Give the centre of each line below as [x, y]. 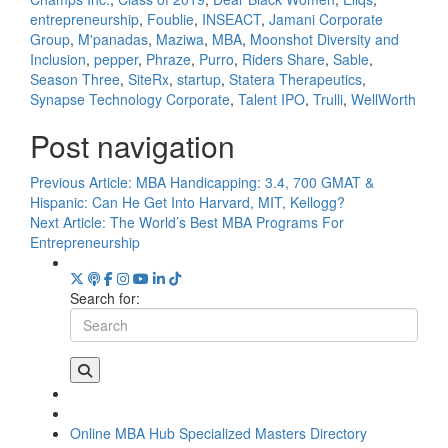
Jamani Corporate [326, 19]
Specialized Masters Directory [273, 433]
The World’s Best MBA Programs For [227, 222]
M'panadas [113, 39]
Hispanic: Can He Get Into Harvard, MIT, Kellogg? [187, 202]
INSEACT [231, 19]
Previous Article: [83, 182]
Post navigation [132, 146]
